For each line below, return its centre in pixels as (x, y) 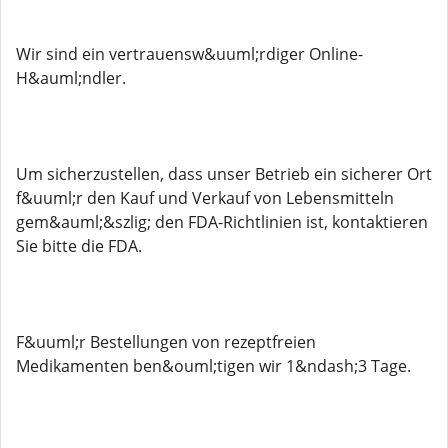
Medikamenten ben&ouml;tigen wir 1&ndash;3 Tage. (213, 366)
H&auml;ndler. (71, 78)
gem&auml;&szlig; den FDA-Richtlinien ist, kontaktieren (222, 222)
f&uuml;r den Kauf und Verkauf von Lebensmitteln (205, 198)
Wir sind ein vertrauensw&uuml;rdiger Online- (189, 54)
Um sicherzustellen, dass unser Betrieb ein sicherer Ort (224, 174)
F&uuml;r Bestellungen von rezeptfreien (166, 342)
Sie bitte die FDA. (79, 246)
